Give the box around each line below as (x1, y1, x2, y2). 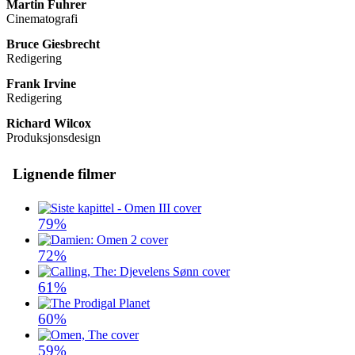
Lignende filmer (13, 166, 116, 183)
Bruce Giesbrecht (6, 37, 100, 52)
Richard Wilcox (6, 116, 91, 131)
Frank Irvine (6, 77, 76, 91)
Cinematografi (6, 12, 78, 26)
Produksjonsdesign (6, 131, 101, 145)
